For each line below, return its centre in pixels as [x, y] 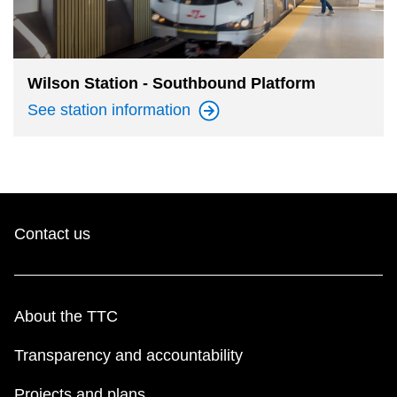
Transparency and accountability [128, 355]
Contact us [52, 234]
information [153, 109]
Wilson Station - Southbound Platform [171, 83]
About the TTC [66, 316]
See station [70, 109]
